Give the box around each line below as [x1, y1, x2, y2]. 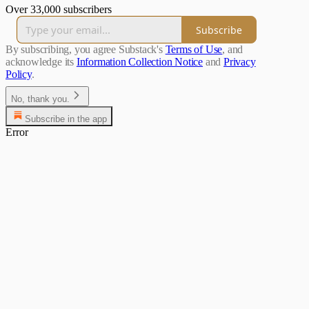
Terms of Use [165, 43, 223, 56]
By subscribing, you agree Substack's [6, 43, 163, 56]
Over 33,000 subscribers [6, 3, 112, 16]
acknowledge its [6, 56, 74, 68]
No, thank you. [11, 94, 70, 105]
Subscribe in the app [25, 114, 107, 125]
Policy [6, 68, 32, 81]
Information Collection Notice [76, 56, 203, 68]
